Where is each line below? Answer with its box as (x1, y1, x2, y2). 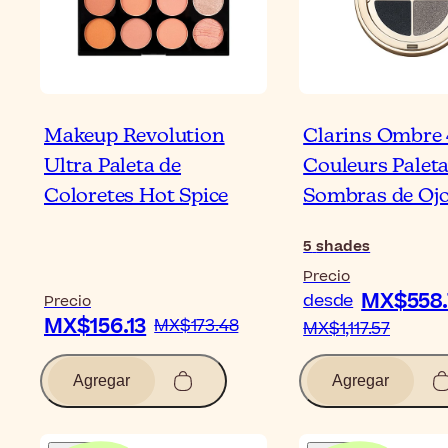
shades (316, 235, 371, 257)
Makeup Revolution (44, 125, 225, 147)
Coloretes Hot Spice (44, 185, 229, 207)
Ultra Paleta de (44, 155, 182, 177)
